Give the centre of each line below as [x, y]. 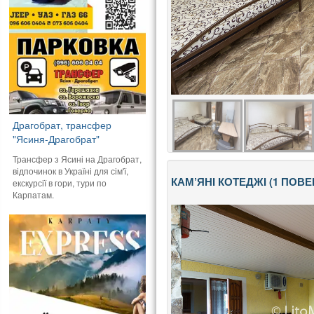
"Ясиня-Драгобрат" [56, 138]
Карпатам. [34, 194]
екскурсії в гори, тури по [60, 182]
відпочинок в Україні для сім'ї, [71, 170]
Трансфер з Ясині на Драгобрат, [77, 158]
